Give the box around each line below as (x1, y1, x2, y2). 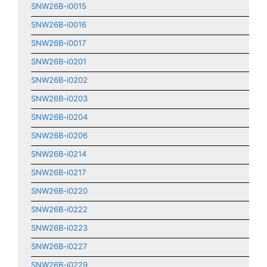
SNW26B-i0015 (31, 1, 86, 11)
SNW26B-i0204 (31, 112, 88, 122)
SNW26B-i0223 (31, 223, 88, 232)
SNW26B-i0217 (31, 167, 86, 177)
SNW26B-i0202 (31, 75, 88, 85)
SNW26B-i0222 (31, 204, 88, 214)
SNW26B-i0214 (31, 149, 86, 159)
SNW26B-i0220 (31, 186, 88, 195)
